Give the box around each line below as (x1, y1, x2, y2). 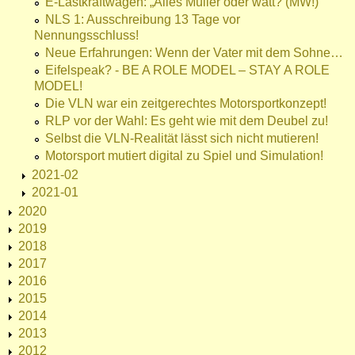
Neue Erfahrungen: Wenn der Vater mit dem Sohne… (45, 46, 343, 60)
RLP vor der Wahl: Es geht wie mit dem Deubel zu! (45, 114, 328, 128)
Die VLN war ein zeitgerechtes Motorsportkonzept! (45, 97, 326, 111)
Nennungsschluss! (34, 29, 139, 43)
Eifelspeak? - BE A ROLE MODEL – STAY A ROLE (45, 63, 330, 78)
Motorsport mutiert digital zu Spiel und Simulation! (45, 149, 323, 163)
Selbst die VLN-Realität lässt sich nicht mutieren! (45, 132, 319, 146)
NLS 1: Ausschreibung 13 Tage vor (45, 13, 240, 27)
